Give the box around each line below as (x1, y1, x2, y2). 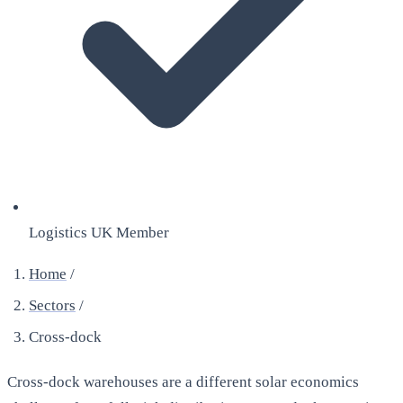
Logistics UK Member (29, 223, 169, 241)
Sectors (29, 296, 76, 314)
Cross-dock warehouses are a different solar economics (7, 373, 359, 391)
